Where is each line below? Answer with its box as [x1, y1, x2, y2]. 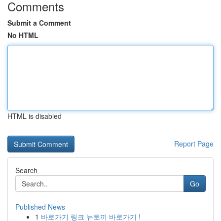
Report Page [174, 139, 214, 148]
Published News [15, 202, 65, 212]
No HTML [7, 30, 38, 40]
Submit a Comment [7, 18, 71, 28]
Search [15, 165, 37, 175]
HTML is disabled [7, 111, 62, 121]
